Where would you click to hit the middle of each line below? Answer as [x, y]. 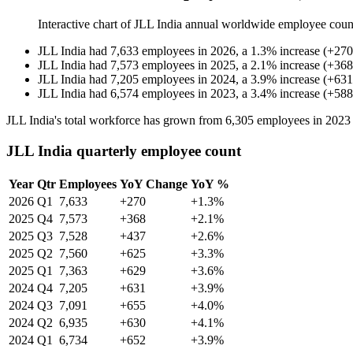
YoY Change [154, 184]
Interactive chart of [86, 24]
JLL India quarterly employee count [124, 150]
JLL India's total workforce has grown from [116, 121]
